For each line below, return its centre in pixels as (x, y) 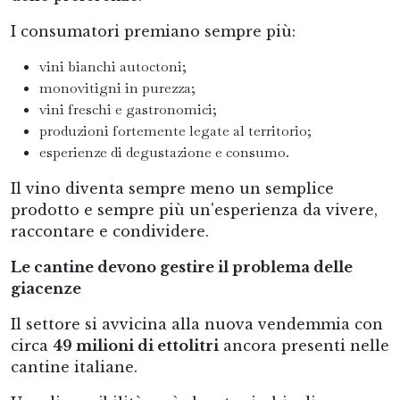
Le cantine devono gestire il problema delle (182, 267)
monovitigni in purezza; (117, 88)
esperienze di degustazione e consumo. (164, 152)
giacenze (46, 288)
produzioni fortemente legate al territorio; (175, 131)
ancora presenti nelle (304, 346)
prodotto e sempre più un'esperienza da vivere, (194, 210)
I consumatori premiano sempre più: (153, 31)
